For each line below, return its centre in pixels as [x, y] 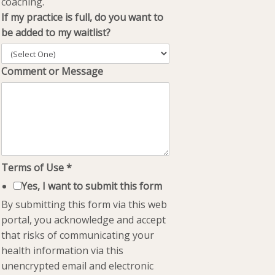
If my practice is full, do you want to [83, 17]
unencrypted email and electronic [78, 266]
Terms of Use [34, 168]
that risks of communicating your [78, 235]
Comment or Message [52, 71]
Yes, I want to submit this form [92, 186]
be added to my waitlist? [56, 33]
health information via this [63, 250]
